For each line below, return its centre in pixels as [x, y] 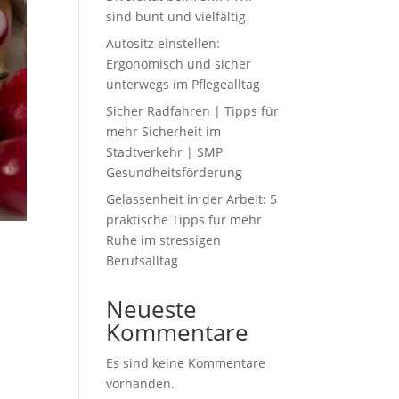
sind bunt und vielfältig [176, 16]
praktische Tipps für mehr [184, 220]
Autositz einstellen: [163, 43]
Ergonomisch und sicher [179, 64]
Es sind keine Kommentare [186, 363]
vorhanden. [141, 383]
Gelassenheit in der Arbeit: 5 [192, 199]
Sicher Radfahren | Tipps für [193, 111]
